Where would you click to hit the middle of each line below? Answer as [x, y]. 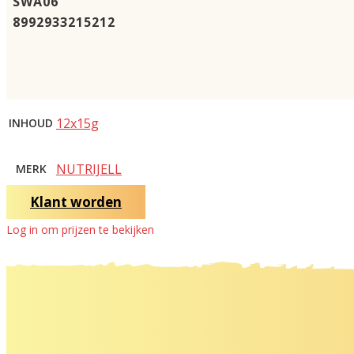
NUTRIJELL [89, 169]
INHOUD [31, 122]
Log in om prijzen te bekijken [80, 229]
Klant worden [76, 201]
